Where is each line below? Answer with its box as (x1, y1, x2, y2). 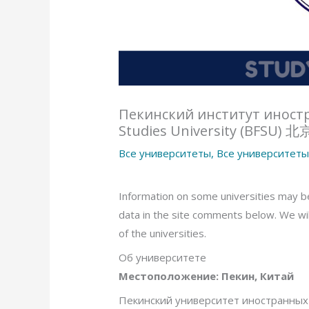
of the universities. (119, 226, 207, 241)
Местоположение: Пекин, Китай (119, 269, 295, 283)
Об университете (119, 250, 207, 265)
